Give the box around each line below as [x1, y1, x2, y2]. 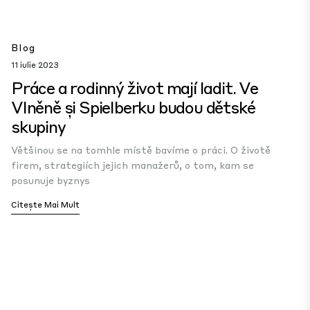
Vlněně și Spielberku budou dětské [11, 96, 255, 118]
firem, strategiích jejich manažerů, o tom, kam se [11, 158, 254, 171]
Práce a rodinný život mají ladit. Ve [11, 77, 258, 98]
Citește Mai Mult [11, 199, 80, 210]
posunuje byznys [11, 174, 90, 186]
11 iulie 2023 [11, 60, 59, 70]
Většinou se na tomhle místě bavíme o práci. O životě [11, 143, 271, 156]
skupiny [11, 116, 66, 137]
